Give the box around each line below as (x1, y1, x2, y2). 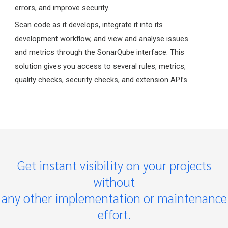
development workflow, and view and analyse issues (15, 34, 189, 43)
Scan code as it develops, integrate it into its (15, 20, 163, 30)
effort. (97, 205, 131, 222)
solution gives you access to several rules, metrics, (15, 61, 186, 71)
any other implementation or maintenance (1, 189, 227, 206)
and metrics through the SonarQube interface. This (15, 47, 185, 57)
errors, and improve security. (15, 3, 110, 13)
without (93, 173, 135, 190)
